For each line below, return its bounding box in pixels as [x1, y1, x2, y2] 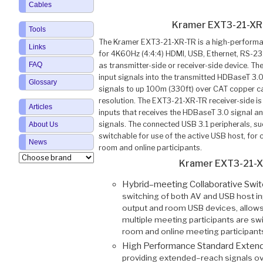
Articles [28, 103, 52, 112]
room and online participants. [98, 143, 202, 153]
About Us [28, 120, 58, 129]
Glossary [28, 78, 57, 87]
